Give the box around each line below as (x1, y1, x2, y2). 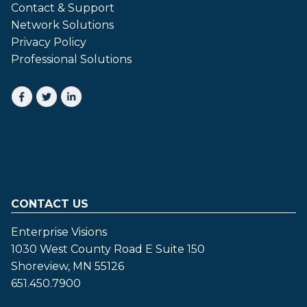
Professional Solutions (11, 52, 132, 66)
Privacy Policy (11, 35, 86, 49)
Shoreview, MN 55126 (11, 259, 124, 273)
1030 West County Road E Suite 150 (11, 242, 205, 256)
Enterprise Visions (11, 225, 107, 238)
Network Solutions (11, 18, 114, 32)
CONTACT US (11, 197, 88, 210)
